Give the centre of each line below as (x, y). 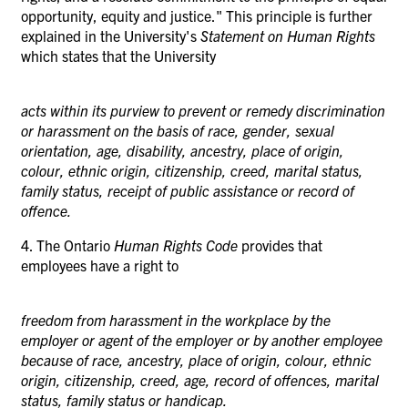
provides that (282, 245)
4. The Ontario (67, 245)
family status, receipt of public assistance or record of (188, 190)
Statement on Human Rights (288, 35)
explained (53, 35)
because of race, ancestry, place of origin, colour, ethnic (196, 359)
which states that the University (118, 55)
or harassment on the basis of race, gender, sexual (178, 130)
